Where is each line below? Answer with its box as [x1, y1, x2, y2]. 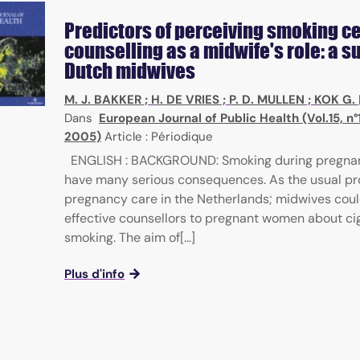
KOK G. [314, 92, 355, 108]
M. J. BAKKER [64, 92, 141, 108]
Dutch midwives [64, 59, 195, 84]
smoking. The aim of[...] [64, 229, 195, 247]
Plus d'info [64, 266, 125, 283]
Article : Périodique [104, 129, 213, 145]
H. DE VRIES [151, 92, 219, 108]
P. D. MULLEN [229, 92, 305, 108]
